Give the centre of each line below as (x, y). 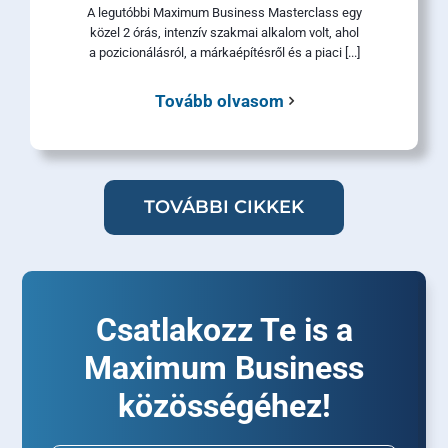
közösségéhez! (224, 406)
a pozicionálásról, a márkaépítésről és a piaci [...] (224, 52)
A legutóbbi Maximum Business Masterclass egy (224, 12)
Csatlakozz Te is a (224, 330)
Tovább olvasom (219, 100)
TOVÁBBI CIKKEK (224, 207)
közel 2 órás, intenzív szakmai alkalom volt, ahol (224, 32)
